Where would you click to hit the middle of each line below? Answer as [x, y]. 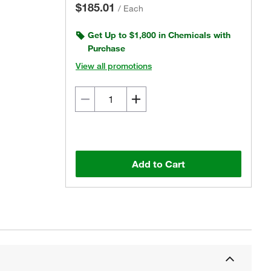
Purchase [106, 48]
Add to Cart [158, 164]
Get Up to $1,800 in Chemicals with [159, 35]
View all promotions [114, 66]
